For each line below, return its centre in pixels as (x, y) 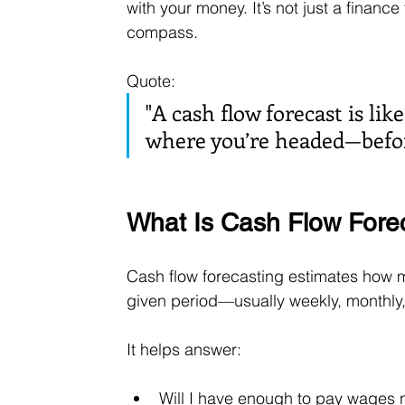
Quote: (154, 81)
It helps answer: (184, 350)
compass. (163, 33)
